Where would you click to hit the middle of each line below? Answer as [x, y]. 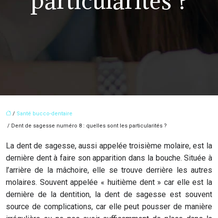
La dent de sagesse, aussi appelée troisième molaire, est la [109, 146]
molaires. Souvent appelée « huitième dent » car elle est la [109, 182]
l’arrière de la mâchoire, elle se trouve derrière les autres [109, 170]
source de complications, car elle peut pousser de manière [109, 207]
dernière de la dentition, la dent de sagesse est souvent [109, 194]
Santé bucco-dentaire [45, 114]
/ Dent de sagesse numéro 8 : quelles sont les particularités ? [86, 126]
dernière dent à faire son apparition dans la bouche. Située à [109, 158]
